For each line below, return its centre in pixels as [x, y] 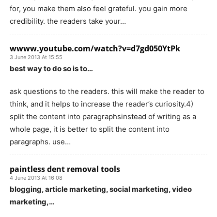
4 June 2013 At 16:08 [36, 178]
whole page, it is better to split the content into [90, 129]
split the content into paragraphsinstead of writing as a [103, 116]
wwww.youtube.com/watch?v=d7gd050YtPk [95, 48]
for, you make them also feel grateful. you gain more [99, 8]
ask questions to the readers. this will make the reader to [107, 91]
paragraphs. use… [40, 141]
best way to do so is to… [51, 68]
